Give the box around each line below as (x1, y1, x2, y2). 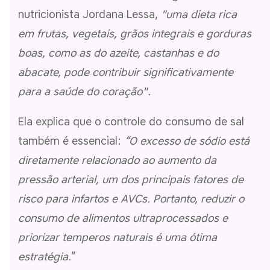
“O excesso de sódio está (124, 134, 250, 148)
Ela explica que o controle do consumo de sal (18, 115, 244, 128)
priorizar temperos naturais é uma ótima (18, 230, 217, 244)
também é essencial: (18, 134, 124, 148)
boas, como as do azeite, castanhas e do (18, 46, 219, 60)
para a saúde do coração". (18, 84, 151, 98)
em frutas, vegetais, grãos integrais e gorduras (18, 27, 251, 40)
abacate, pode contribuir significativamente (18, 65, 233, 79)
